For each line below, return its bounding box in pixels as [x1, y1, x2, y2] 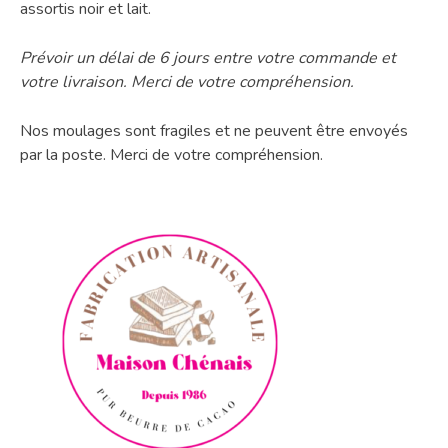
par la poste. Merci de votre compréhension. [20, 143, 323, 166]
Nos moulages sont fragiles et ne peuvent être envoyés [20, 119, 408, 142]
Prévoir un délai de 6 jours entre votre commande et [20, 46, 396, 69]
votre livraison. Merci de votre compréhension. [20, 70, 354, 93]
